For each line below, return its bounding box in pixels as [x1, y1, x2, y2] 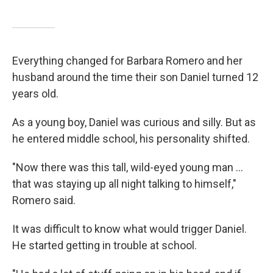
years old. [12, 87, 58, 100]
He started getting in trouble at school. [12, 239, 197, 252]
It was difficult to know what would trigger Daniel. [12, 222, 247, 235]
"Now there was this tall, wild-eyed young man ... [12, 161, 243, 174]
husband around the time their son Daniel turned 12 [12, 71, 258, 83]
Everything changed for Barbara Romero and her [12, 54, 243, 67]
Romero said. [12, 194, 76, 207]
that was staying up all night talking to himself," [12, 177, 236, 190]
